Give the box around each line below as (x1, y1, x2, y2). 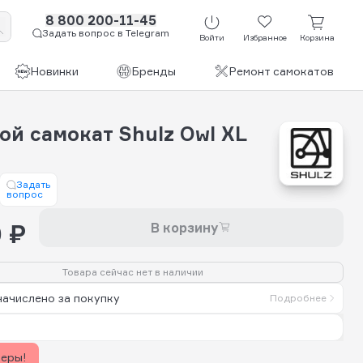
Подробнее (270, 291, 327, 304)
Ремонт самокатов (228, 64, 334, 78)
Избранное (242, 32, 287, 43)
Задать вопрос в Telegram (42, 27, 169, 39)
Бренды (131, 64, 176, 78)
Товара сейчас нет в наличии (62, 265, 203, 278)
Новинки (30, 64, 79, 78)
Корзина (300, 32, 335, 43)
